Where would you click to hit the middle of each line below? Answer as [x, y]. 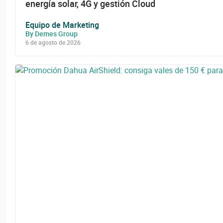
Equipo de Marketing [62, 25]
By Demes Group [52, 33]
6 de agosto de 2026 [53, 42]
